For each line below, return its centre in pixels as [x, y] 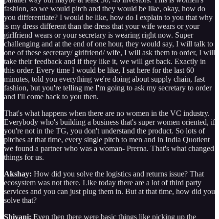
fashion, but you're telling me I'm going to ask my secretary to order [108, 88]
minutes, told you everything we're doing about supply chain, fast [104, 79]
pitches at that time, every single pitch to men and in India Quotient [107, 139]
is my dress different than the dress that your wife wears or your [102, 26]
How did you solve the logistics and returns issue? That [118, 174]
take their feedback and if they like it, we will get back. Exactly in [105, 61]
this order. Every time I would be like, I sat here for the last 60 [99, 70]
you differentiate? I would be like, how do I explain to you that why [108, 17]
